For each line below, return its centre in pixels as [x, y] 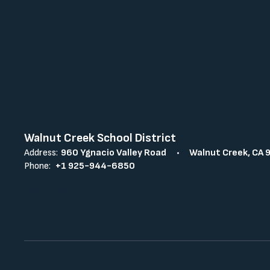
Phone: [37, 166]
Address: [41, 153]
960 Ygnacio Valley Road [114, 153]
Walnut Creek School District [100, 138]
